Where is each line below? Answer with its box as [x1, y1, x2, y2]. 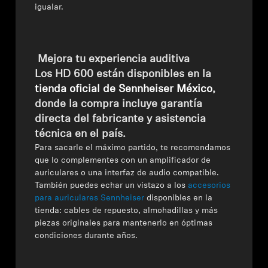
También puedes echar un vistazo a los [35, 181, 186, 190]
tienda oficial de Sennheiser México [35, 84, 213, 95]
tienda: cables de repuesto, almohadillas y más [35, 206, 218, 215]
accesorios [188, 181, 231, 190]
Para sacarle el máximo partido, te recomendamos [35, 144, 231, 153]
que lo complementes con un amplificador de [35, 156, 211, 165]
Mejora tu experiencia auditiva [35, 54, 190, 65]
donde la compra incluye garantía [35, 99, 203, 110]
